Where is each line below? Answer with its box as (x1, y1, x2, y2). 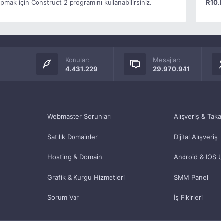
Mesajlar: (153, 56, 181, 64)
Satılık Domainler (47, 133, 98, 141)
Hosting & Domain (47, 153, 103, 161)
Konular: (65, 56, 90, 64)
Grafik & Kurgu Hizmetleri (47, 173, 125, 181)
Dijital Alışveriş (173, 133, 218, 141)
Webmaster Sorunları (47, 112, 111, 120)
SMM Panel (173, 173, 208, 181)
